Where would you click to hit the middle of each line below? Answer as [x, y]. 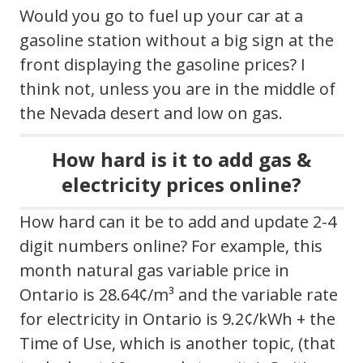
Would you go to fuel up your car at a [161, 15]
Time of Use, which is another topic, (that [177, 343]
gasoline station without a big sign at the [177, 40]
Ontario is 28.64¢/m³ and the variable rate [179, 294]
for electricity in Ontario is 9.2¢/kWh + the [177, 318]
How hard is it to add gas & [181, 159]
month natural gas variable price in [154, 270]
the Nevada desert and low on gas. [151, 113]
